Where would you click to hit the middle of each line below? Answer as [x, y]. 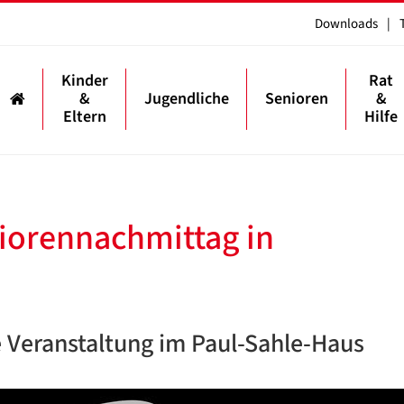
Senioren [297, 99]
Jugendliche [187, 99]
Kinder [85, 81]
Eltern [85, 117]
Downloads [346, 24]
